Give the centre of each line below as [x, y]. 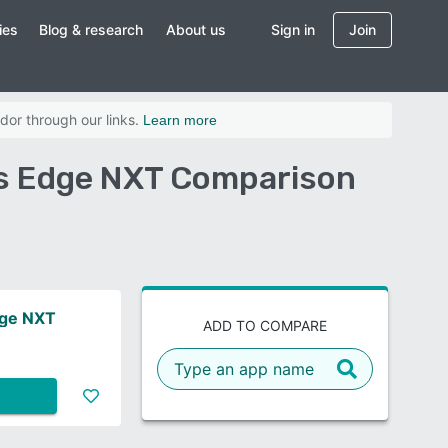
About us [196, 29]
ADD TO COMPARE [265, 325]
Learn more [180, 120]
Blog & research [91, 29]
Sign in [293, 29]
